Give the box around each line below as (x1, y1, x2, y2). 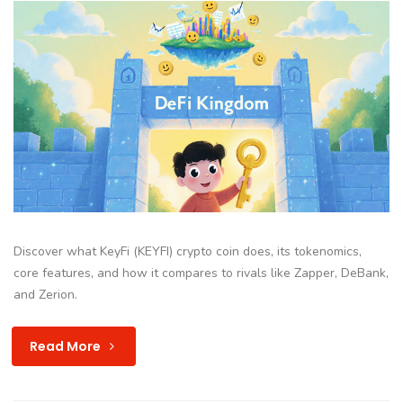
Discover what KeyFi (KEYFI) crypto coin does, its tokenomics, (13, 243, 362, 261)
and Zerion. (13, 286, 77, 304)
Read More (30, 337, 103, 356)
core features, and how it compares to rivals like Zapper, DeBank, (13, 264, 389, 282)
